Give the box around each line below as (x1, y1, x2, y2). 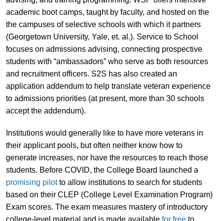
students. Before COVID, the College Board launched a (5, 165, 198, 174)
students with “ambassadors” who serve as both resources (5, 57, 208, 66)
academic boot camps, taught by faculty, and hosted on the (5, 7, 209, 16)
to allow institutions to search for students (57, 178, 202, 186)
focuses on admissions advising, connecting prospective (5, 44, 202, 53)
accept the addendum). (5, 106, 86, 115)
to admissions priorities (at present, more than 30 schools (5, 94, 204, 103)
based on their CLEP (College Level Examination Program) (5, 190, 213, 199)
